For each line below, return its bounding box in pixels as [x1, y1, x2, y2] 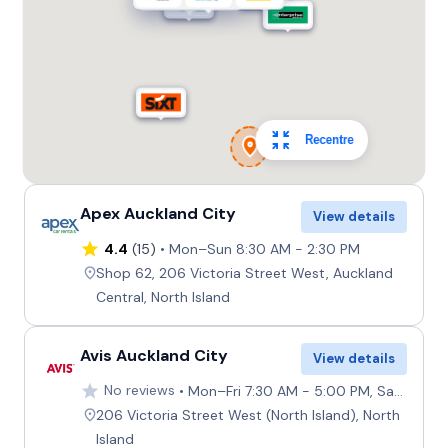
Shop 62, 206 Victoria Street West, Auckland [95, 263, 393, 282]
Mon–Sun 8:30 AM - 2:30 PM [168, 239, 360, 258]
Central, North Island [95, 287, 230, 306]
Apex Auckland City [79, 202, 236, 224]
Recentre [305, 131, 354, 147]
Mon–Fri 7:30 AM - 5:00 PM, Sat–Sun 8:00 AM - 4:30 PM [187, 381, 394, 400]
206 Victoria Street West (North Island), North [95, 405, 400, 424]
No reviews [103, 381, 175, 400]
